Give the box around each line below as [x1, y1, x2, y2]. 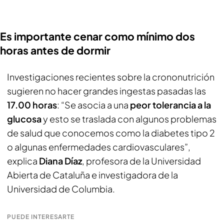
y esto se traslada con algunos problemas [41, 113, 216, 124]
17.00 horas [7, 99, 57, 110]
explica [7, 155, 37, 166]
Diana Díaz [37, 155, 82, 166]
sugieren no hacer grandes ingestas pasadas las [7, 85, 206, 96]
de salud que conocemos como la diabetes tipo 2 [7, 127, 215, 138]
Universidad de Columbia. [7, 183, 116, 194]
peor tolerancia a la [130, 99, 211, 110]
